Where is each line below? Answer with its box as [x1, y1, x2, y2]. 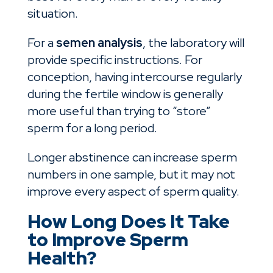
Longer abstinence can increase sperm [27, 149, 237, 166]
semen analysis [55, 35, 143, 51]
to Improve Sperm [27, 227, 188, 252]
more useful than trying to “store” [27, 103, 211, 119]
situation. [27, 5, 78, 22]
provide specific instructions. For [27, 52, 202, 68]
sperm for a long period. [27, 120, 157, 136]
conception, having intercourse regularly [27, 69, 242, 85]
